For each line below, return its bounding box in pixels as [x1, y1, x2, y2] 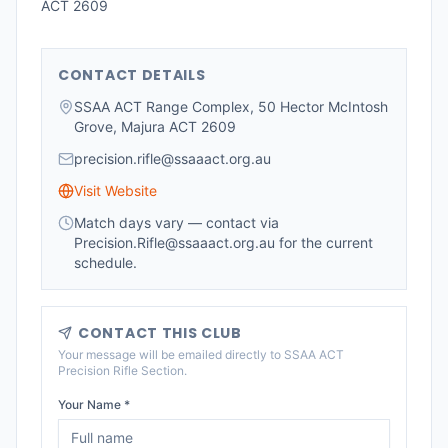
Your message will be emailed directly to [58, 347, 284, 362]
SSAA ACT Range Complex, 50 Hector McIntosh [74, 98, 388, 115]
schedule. [74, 254, 137, 271]
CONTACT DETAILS [58, 65, 206, 85]
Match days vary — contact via [74, 214, 279, 231]
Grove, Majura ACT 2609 [74, 118, 236, 135]
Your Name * [58, 397, 130, 412]
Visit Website [74, 182, 157, 199]
